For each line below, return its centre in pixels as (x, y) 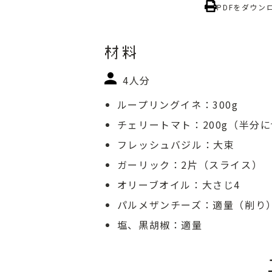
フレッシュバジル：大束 (176, 144)
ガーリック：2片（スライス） (190, 164)
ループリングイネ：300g (178, 104)
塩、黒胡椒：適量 (160, 224)
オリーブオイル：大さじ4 (178, 184)
